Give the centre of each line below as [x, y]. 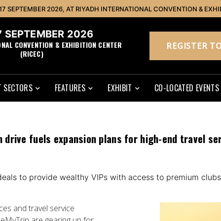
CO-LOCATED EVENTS [187, 88]
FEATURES [70, 88]
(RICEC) [32, 54]
